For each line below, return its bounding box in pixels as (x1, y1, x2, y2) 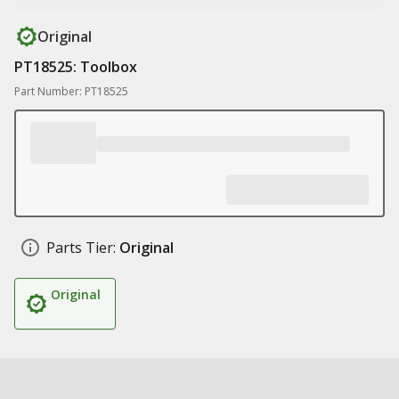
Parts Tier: (46, 238, 116, 257)
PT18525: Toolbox (14, 57, 137, 77)
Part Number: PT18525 (14, 84, 128, 99)
